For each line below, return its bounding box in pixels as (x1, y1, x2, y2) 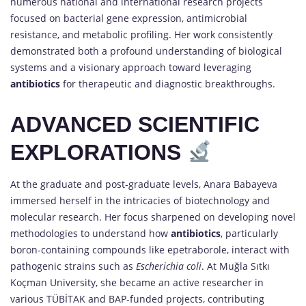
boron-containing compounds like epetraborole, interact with (10, 242, 290, 256)
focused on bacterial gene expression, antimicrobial (10, 11, 247, 25)
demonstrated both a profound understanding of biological (10, 44, 282, 57)
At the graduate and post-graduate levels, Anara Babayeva (10, 177, 277, 191)
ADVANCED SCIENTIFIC (10, 111, 260, 137)
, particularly (221, 226, 278, 240)
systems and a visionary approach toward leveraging (10, 60, 251, 74)
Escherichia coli (136, 259, 201, 273)
